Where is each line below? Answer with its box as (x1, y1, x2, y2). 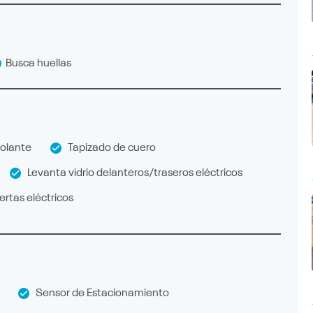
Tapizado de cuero (61, 142, 156, 154)
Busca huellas (1, 57, 71, 69)
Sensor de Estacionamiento (29, 287, 169, 299)
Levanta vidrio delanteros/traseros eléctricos (21, 167, 242, 179)
